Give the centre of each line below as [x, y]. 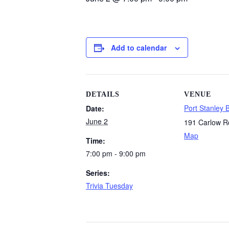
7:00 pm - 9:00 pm [116, 153]
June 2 [97, 121]
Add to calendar [139, 48]
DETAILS [103, 94]
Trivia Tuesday [109, 186]
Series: [98, 173]
